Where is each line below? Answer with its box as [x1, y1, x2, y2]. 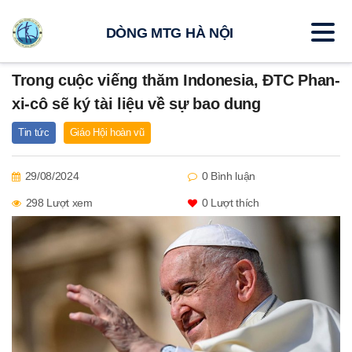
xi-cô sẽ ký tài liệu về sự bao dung [12, 95, 261, 112]
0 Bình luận [201, 170, 256, 182]
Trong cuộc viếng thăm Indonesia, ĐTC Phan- [12, 71, 340, 89]
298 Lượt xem [25, 196, 93, 209]
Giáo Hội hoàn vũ [69, 126, 145, 138]
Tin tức [18, 126, 49, 138]
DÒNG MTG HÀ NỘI [105, 24, 233, 41]
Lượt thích [207, 196, 259, 209]
